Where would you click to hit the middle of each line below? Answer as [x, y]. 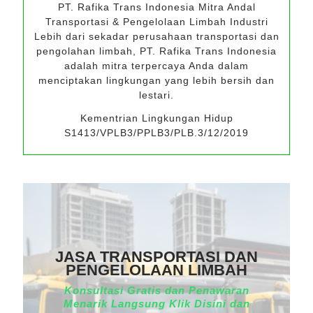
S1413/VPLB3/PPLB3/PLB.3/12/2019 [156, 133]
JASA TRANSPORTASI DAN [156, 257]
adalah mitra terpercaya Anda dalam [156, 66]
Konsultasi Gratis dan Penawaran [156, 290]
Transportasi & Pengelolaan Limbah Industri [156, 22]
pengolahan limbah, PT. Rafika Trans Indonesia [156, 51]
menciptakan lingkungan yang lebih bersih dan [156, 80]
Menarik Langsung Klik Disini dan [156, 304]
